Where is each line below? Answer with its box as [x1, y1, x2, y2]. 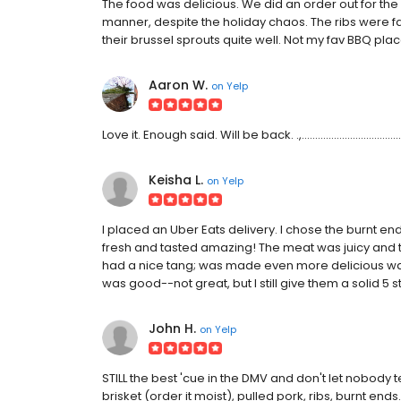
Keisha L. [149, 171, 203, 189]
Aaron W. [149, 76, 208, 94]
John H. [149, 320, 196, 337]
